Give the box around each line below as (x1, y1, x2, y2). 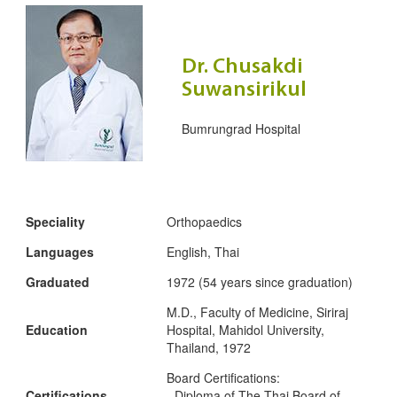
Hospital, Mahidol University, (167, 321, 324, 339)
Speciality (26, 213, 85, 231)
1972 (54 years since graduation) (167, 273, 353, 292)
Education (26, 321, 88, 339)
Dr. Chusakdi (182, 57, 303, 79)
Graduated (26, 273, 90, 292)
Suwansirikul (182, 80, 307, 102)
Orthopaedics (167, 213, 242, 231)
